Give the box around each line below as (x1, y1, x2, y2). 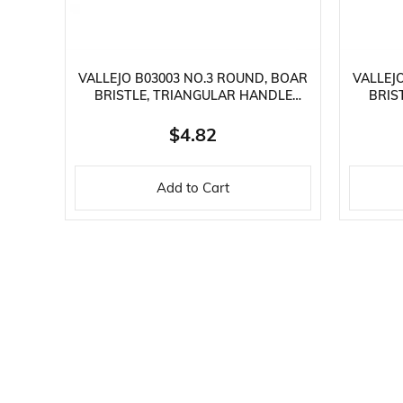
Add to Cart (157, 182, 229, 196)
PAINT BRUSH (149, 106, 237, 121)
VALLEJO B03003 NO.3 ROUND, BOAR (78, 72, 308, 86)
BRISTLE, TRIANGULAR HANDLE (94, 89, 292, 103)
